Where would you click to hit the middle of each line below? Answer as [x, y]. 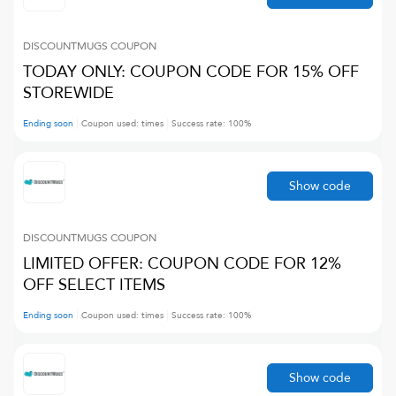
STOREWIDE [69, 93]
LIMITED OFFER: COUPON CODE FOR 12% [182, 264]
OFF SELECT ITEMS [94, 285]
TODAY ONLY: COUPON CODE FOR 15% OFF [191, 72]
